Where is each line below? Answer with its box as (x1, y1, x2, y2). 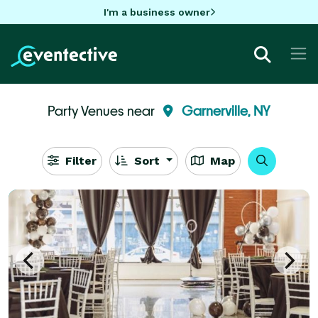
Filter (61, 153, 97, 168)
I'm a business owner (103, 6, 210, 18)
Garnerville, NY (182, 102, 270, 119)
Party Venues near (48, 102, 158, 119)
